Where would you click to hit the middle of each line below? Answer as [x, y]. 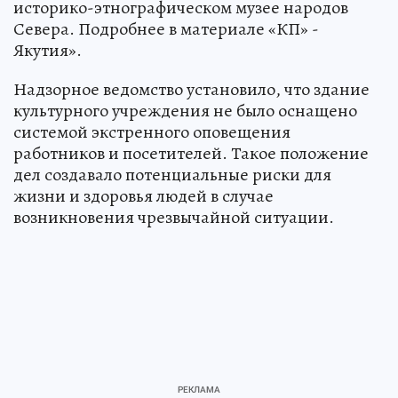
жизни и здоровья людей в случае [143, 195]
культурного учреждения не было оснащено [185, 110]
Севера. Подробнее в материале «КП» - [166, 28]
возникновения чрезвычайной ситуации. [174, 217]
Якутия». [48, 50]
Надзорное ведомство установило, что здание [191, 89]
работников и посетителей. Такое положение [191, 153]
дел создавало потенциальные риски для [172, 174]
